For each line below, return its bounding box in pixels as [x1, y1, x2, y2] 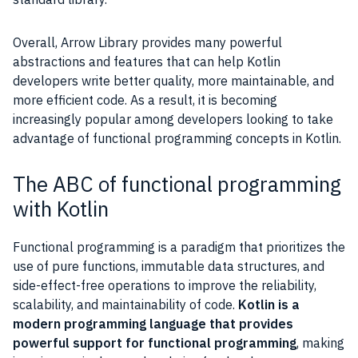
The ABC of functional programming [13, 170, 341, 197]
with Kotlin [13, 195, 109, 222]
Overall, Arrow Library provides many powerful [13, 34, 282, 50]
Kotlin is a [238, 296, 300, 312]
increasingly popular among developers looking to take [13, 111, 333, 127]
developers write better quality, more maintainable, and [13, 73, 334, 89]
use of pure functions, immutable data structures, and [13, 258, 324, 274]
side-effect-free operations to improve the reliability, [13, 277, 316, 293]
